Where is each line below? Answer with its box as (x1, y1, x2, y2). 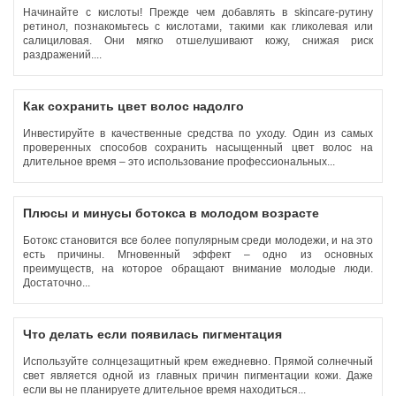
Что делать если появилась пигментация (23, 327, 282, 341)
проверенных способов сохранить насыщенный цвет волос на (23, 141, 373, 154)
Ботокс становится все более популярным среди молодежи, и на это (23, 234, 373, 247)
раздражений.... (23, 49, 104, 61)
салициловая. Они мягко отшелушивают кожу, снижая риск (23, 34, 373, 47)
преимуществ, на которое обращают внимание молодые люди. (23, 263, 373, 275)
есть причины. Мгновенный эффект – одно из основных (23, 248, 373, 261)
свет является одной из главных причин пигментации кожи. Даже (23, 369, 373, 382)
